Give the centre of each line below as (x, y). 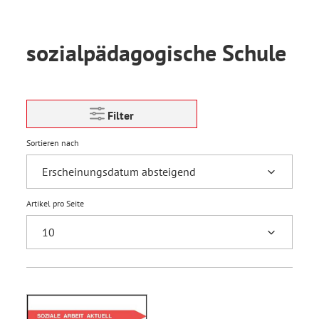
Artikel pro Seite (55, 203)
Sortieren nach (53, 143)
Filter (121, 115)
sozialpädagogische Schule (156, 53)
